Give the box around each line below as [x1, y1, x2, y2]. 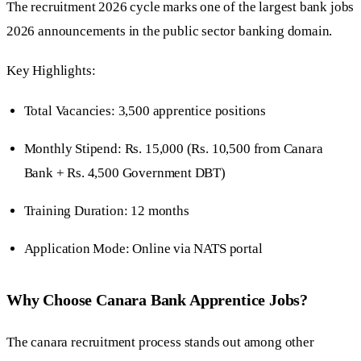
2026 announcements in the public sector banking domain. [6, 23, 333, 39]
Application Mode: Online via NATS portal [23, 241, 263, 257]
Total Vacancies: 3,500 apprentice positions [23, 102, 267, 118]
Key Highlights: [6, 63, 96, 79]
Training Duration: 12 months [23, 202, 189, 218]
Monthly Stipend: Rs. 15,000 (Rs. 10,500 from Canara [23, 140, 323, 156]
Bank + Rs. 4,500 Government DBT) [23, 164, 226, 180]
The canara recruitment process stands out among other [6, 334, 314, 351]
